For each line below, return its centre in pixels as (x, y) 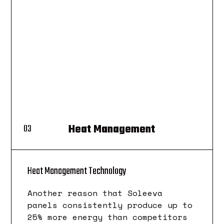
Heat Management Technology (77, 171)
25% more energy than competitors (108, 217)
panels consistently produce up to (110, 205)
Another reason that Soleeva (95, 193)
